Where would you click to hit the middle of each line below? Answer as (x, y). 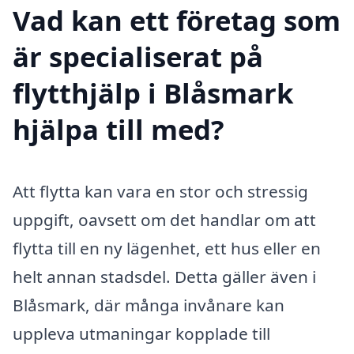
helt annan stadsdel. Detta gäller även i (164, 276)
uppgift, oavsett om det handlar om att (164, 219)
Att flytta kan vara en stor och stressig (160, 191)
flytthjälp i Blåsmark (153, 92)
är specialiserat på (138, 56)
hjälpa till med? (119, 129)
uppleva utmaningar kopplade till (141, 333)
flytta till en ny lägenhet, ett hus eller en (167, 248)
